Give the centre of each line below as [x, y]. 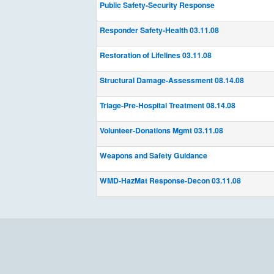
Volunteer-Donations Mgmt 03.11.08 [161, 130]
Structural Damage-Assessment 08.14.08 [172, 80]
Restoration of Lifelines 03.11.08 [156, 55]
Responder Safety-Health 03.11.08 [159, 30]
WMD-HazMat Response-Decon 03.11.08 [170, 180]
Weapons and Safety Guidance [154, 155]
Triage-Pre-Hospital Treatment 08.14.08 [168, 105]
